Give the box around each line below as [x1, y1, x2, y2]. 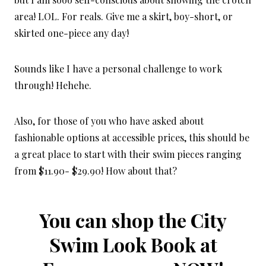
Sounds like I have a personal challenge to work [14, 62, 222, 75]
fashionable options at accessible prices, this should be [14, 131, 249, 144]
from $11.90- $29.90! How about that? [14, 164, 177, 177]
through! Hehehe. [14, 78, 91, 91]
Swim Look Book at [49, 231, 217, 257]
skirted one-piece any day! [14, 26, 129, 39]
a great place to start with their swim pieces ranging [14, 147, 242, 160]
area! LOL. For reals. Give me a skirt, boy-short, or [14, 9, 233, 23]
